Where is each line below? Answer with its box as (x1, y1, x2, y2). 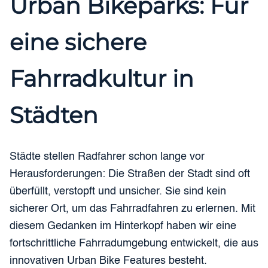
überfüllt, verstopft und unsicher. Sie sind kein (10, 186, 226, 197)
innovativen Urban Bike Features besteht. (10, 255, 207, 267)
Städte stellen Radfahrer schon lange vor (10, 151, 205, 163)
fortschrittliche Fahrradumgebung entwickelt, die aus (10, 238, 258, 249)
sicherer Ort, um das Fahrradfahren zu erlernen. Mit (10, 203, 255, 215)
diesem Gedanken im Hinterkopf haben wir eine (10, 221, 236, 232)
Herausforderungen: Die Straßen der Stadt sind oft (10, 169, 250, 180)
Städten (10, 100, 98, 129)
